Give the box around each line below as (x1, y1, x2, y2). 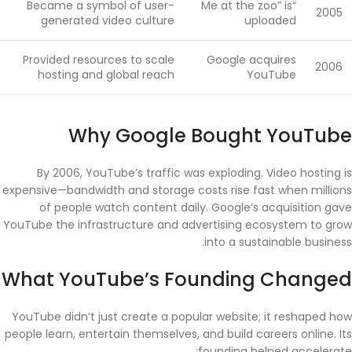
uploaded (244, 13, 296, 29)
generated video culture (41, 13, 174, 29)
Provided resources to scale (23, 52, 174, 68)
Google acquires (207, 52, 296, 68)
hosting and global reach (38, 67, 174, 83)
